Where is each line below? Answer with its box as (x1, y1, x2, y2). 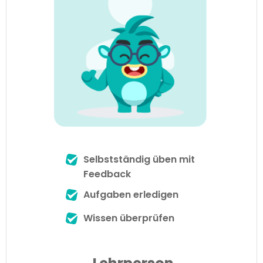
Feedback (83, 167, 131, 181)
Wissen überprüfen (83, 211, 174, 225)
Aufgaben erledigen (83, 187, 178, 201)
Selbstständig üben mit (83, 152, 195, 166)
